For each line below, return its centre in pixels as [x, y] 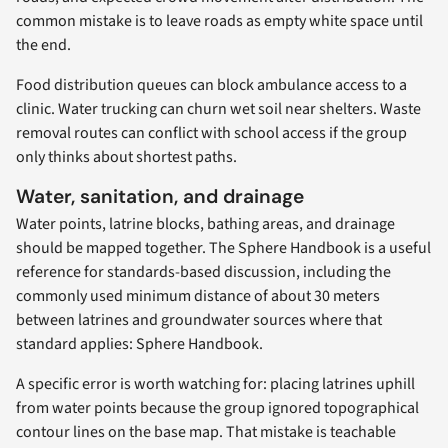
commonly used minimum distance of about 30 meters [198, 296]
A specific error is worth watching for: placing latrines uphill [215, 384]
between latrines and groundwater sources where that [199, 320]
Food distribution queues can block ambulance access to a [211, 85]
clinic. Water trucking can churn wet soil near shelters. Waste [218, 109]
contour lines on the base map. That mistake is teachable [206, 432]
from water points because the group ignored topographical [217, 408]
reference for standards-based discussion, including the [203, 272]
